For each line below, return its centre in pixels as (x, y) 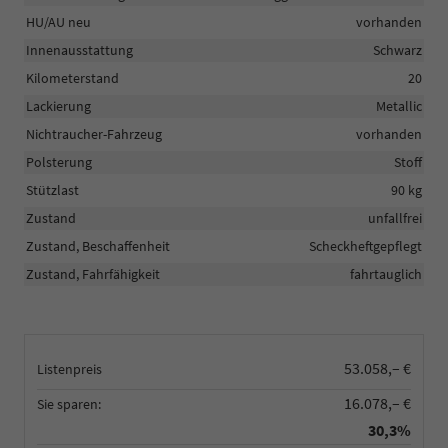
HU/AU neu (58, 21)
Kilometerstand (72, 77)
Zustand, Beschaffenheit (98, 245)
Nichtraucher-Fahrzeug (94, 133)
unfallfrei (395, 217)
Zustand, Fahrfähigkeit (93, 273)
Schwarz (397, 49)
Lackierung (58, 105)
